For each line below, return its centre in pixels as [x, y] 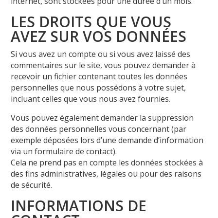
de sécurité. [32, 185]
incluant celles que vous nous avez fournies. [91, 99]
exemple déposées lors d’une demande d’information [107, 140]
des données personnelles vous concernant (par [99, 129]
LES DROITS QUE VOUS [91, 21]
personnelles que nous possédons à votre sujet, [99, 87]
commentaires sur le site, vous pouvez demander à [103, 65]
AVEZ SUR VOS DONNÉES [99, 36]
